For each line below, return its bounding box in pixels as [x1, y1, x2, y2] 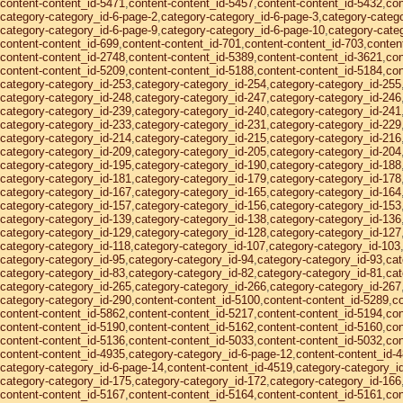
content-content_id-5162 [129, 320, 254, 334]
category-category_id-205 [135, 145, 266, 158]
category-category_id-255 [270, 77, 401, 91]
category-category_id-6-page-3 [161, 10, 318, 23]
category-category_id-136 [270, 212, 401, 226]
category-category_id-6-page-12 [129, 347, 292, 361]
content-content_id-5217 [129, 307, 254, 320]
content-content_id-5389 [129, 50, 254, 64]
